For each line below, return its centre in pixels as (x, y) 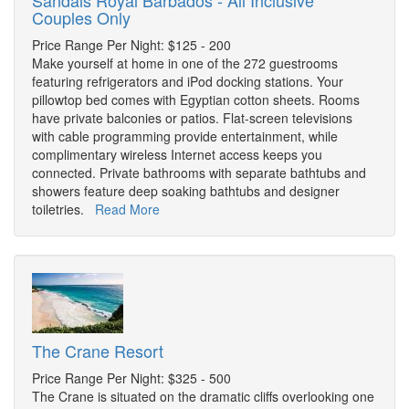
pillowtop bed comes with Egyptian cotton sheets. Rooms (196, 100)
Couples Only (81, 18)
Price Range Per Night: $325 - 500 (131, 378)
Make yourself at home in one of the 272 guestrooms (185, 63)
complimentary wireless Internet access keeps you (177, 155)
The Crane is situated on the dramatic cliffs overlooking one (203, 397)
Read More (127, 210)
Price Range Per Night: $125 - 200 (131, 45)
